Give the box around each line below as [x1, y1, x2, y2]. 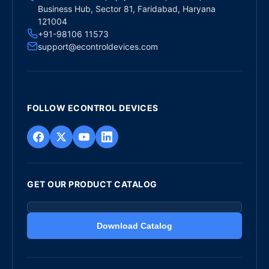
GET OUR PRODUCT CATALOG [27, 179, 157, 189]
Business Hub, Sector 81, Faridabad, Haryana [38, 4, 216, 14]
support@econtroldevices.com [38, 41, 158, 52]
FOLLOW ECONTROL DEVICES [27, 103, 159, 113]
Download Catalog [97, 221, 172, 231]
